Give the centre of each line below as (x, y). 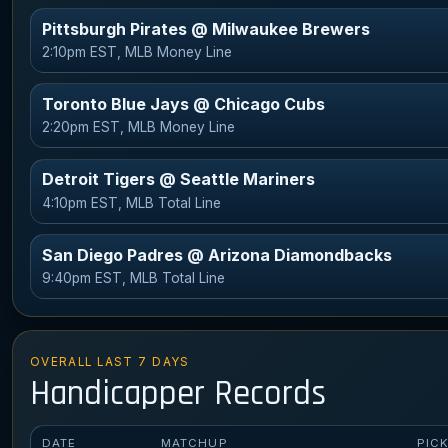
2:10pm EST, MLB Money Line (137, 51)
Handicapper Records (177, 393)
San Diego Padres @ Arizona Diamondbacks (217, 254)
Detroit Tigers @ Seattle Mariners (179, 179)
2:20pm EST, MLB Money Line (139, 127)
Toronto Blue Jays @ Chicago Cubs (184, 104)
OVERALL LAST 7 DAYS (109, 362)
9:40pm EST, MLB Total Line (134, 278)
